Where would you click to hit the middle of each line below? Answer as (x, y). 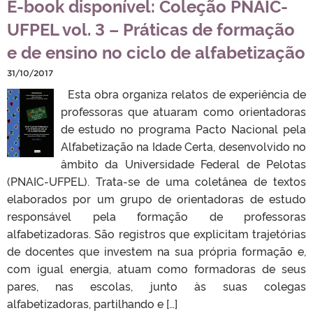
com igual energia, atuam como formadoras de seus (156, 268)
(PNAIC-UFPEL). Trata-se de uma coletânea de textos (156, 181)
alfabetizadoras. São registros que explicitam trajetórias (156, 233)
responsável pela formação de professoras (156, 216)
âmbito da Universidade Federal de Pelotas (183, 163)
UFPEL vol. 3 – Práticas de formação (151, 28)
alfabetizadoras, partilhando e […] (92, 303)
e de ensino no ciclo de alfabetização (156, 51)
